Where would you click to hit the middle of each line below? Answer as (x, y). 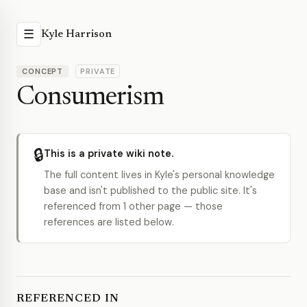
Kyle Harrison (76, 34)
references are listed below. (109, 222)
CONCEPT (43, 71)
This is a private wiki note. (109, 153)
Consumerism (90, 98)
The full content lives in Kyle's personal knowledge (159, 175)
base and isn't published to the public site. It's (150, 191)
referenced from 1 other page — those (133, 206)
